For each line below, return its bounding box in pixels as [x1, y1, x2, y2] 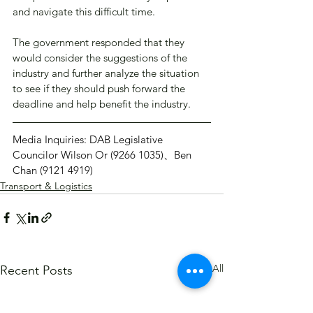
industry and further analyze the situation [13, 66, 202, 80]
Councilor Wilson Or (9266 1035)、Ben [13, 148, 194, 162]
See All [193, 262, 224, 275]
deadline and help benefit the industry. [13, 97, 191, 111]
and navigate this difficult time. [13, 5, 155, 19]
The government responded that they [13, 36, 187, 50]
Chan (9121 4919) [13, 163, 93, 177]
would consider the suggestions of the [13, 51, 190, 65]
